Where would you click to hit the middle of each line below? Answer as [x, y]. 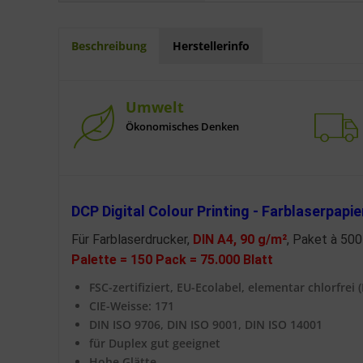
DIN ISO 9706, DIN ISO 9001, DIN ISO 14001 [206, 325]
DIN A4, [215, 239]
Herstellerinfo [211, 46]
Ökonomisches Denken [182, 127]
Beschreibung [109, 46]
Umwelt [154, 107]
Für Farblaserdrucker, [132, 239]
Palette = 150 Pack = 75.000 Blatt [172, 260]
